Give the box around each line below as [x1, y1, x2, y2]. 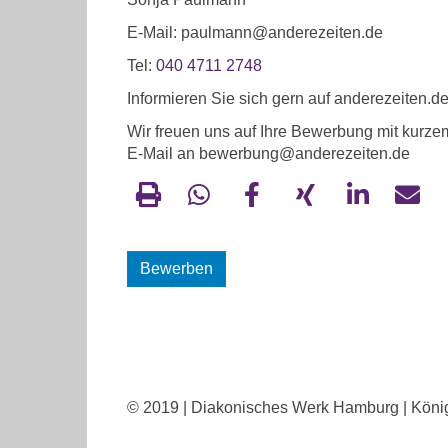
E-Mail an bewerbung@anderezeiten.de [127, 144, 410, 162]
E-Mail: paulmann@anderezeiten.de [127, 23, 383, 41]
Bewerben [140, 259, 213, 277]
